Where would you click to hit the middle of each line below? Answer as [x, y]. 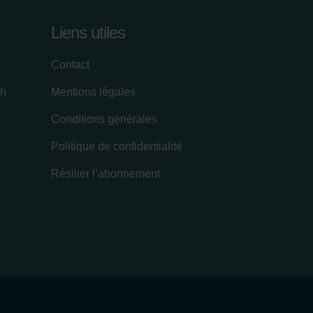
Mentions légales [93, 92]
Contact [70, 64]
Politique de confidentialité [117, 146]
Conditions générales [104, 119]
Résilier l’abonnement [105, 173]
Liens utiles [88, 32]
